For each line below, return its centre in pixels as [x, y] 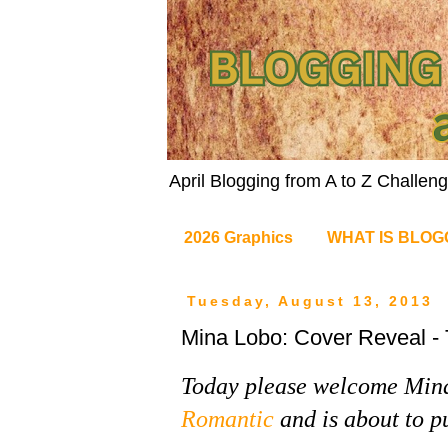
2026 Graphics [238, 237]
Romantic [227, 418]
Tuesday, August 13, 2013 [309, 300]
